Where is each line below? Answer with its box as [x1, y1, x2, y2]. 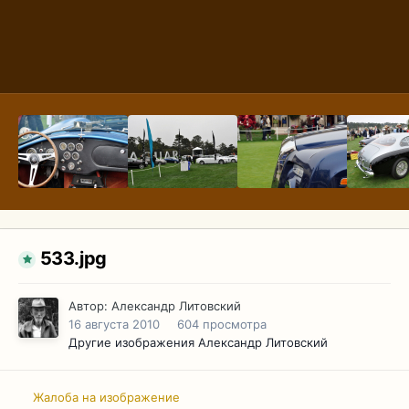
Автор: [68, 299, 111, 314]
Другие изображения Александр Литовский [68, 335, 328, 351]
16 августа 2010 [68, 317, 160, 332]
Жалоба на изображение [33, 389, 180, 404]
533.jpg [39, 247, 107, 270]
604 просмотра [177, 317, 267, 332]
